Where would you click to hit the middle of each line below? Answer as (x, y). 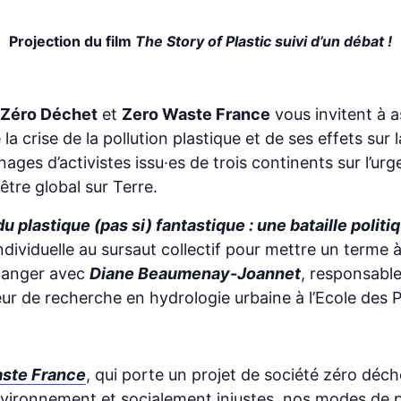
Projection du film (72, 41)
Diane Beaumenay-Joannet (195, 273)
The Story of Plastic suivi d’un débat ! (264, 41)
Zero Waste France (196, 114)
